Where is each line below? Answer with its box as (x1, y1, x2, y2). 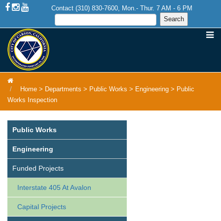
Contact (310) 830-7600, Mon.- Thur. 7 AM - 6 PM (51, 4, 192, 12)
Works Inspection (7, 96, 57, 104)
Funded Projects (12, 164, 64, 172)
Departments (45, 85, 81, 93)
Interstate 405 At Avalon (17, 184, 91, 191)
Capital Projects (17, 203, 66, 211)
